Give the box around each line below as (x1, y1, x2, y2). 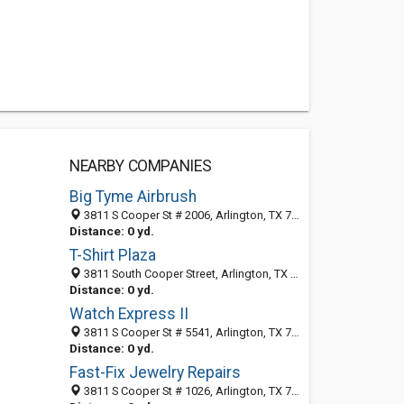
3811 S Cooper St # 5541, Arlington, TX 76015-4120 (80, 326, 291, 339)
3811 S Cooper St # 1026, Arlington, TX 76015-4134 (80, 384, 291, 398)
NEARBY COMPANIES (69, 157, 212, 175)
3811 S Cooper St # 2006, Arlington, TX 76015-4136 (80, 208, 291, 222)
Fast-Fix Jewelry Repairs (69, 363, 241, 381)
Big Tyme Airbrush (69, 188, 197, 206)
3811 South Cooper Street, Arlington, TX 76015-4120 (80, 267, 290, 280)
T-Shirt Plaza (69, 246, 156, 264)
